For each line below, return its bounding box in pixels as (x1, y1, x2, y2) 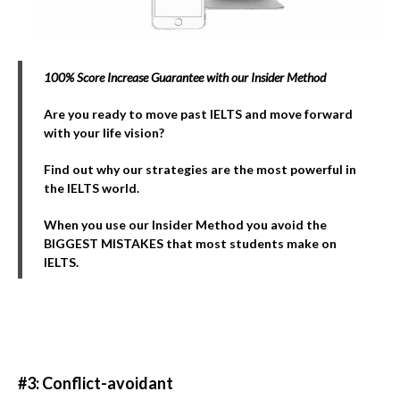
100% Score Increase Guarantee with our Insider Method (44, 70, 326, 85)
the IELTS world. (44, 180, 139, 196)
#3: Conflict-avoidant (18, 373, 173, 393)
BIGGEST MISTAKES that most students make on (44, 236, 337, 251)
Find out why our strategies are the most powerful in (44, 162, 356, 177)
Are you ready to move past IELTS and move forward (44, 106, 353, 121)
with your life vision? (44, 125, 164, 140)
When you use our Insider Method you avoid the (44, 217, 327, 232)
